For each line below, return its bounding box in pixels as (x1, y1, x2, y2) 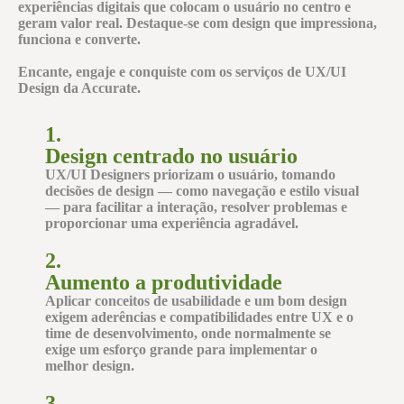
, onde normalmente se (194, 326, 331, 341)
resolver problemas (221, 199, 337, 215)
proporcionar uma (45, 216, 161, 231)
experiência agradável (161, 216, 295, 231)
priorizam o (150, 167, 228, 182)
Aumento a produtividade (45, 271, 282, 294)
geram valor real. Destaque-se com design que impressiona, (18, 15, 377, 31)
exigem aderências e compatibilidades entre (45, 309, 311, 325)
